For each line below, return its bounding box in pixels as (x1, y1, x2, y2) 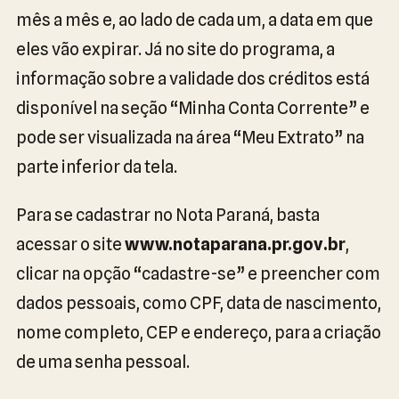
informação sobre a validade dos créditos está (16, 69, 370, 88)
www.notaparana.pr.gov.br (125, 234, 346, 254)
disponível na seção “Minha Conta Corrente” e (16, 98, 370, 118)
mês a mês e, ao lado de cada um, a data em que (16, 10, 373, 29)
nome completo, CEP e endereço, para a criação (16, 322, 381, 342)
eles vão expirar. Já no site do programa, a (16, 39, 335, 59)
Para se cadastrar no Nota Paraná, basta (16, 205, 320, 224)
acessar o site (16, 234, 125, 254)
